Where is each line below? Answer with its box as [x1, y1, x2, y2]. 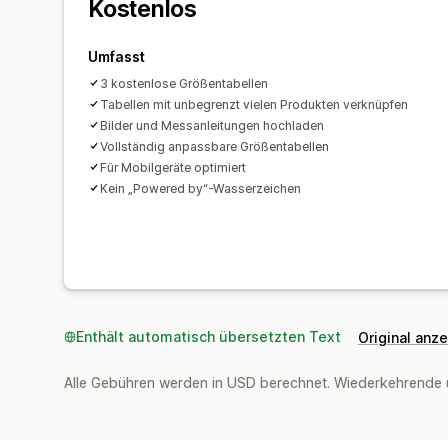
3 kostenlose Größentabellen [100, 75, 268, 91]
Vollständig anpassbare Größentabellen [100, 138, 329, 154]
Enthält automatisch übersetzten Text [76, 327, 341, 345]
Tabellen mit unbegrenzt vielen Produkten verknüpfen [100, 96, 408, 112]
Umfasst [88, 47, 145, 65]
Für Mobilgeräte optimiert [100, 159, 246, 175]
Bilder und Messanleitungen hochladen [100, 117, 324, 133]
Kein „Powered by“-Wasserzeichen [100, 180, 301, 196]
